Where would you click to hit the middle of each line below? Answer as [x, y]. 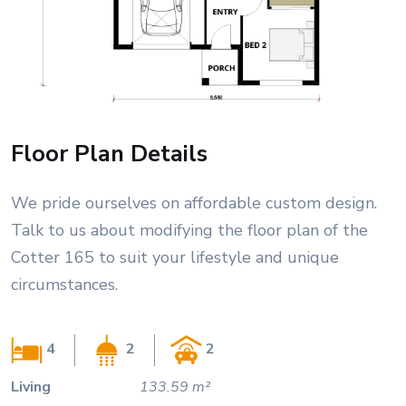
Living [31, 387]
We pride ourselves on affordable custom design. [194, 203]
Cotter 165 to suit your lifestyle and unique [175, 257]
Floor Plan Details [109, 153]
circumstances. [64, 284]
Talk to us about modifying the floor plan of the [189, 230]
